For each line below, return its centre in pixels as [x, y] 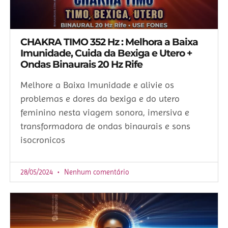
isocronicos [43, 140]
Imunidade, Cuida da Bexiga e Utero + [106, 53]
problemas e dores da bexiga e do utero [100, 99]
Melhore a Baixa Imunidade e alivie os [97, 85]
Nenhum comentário [96, 172]
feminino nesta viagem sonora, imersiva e [105, 112]
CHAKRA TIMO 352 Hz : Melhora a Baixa [109, 42]
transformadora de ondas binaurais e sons [105, 126]
